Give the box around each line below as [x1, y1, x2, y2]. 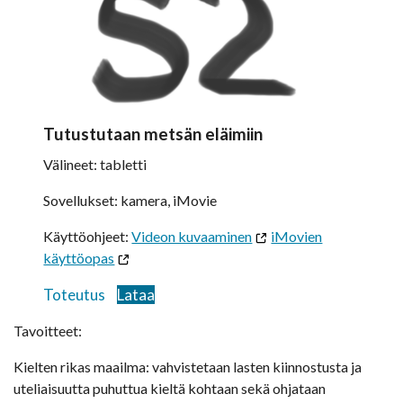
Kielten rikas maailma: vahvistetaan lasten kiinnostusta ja [13, 358, 362, 376]
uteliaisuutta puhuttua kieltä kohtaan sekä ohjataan [13, 380, 326, 398]
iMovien [271, 228, 323, 246]
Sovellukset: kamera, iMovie [43, 192, 218, 210]
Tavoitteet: [13, 322, 82, 340]
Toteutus [43, 285, 106, 305]
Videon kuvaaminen [131, 228, 253, 246]
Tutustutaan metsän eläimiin [43, 124, 264, 145]
